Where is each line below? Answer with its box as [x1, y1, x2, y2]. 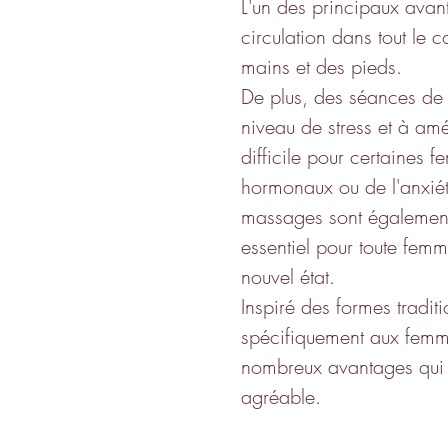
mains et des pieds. [241, 52, 408, 80]
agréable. [241, 382, 321, 410]
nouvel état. [241, 262, 335, 290]
